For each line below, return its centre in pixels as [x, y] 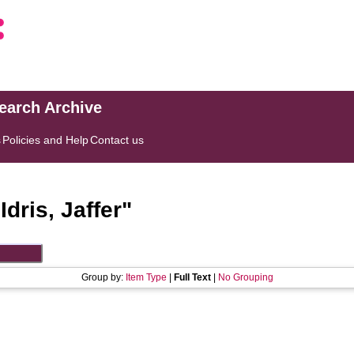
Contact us [117, 140]
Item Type [146, 277]
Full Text [192, 277]
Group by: [103, 277]
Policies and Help [46, 140]
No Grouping [245, 277]
